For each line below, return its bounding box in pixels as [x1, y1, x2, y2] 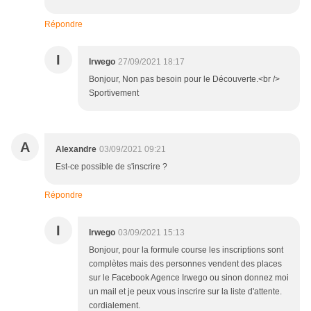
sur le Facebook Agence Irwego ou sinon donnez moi [89, 273, 289, 283]
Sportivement [89, 88, 139, 99]
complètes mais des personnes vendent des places [89, 259, 282, 269]
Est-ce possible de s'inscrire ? [56, 162, 167, 172]
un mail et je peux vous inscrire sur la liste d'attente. [89, 287, 282, 297]
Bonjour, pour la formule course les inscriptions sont [89, 245, 283, 255]
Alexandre [56, 144, 96, 155]
